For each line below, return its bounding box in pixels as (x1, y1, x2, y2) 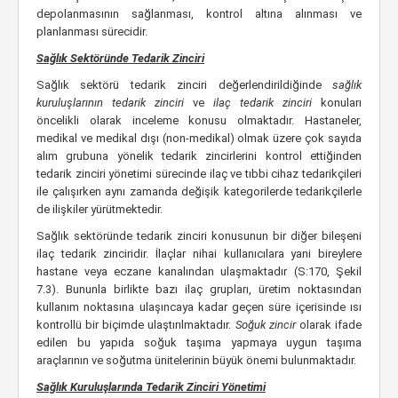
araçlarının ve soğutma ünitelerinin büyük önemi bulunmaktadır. (36, 354, 356, 367)
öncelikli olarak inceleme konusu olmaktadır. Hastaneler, (36, 114, 362, 127)
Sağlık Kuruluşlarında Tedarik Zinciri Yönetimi (36, 380, 266, 394)
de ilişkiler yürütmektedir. (36, 203, 163, 216)
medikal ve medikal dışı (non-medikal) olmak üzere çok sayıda (36, 131, 362, 145)
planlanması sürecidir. (36, 25, 147, 38)
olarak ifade (298, 318, 362, 331)
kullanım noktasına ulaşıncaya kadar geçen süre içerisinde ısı (36, 300, 362, 314)
